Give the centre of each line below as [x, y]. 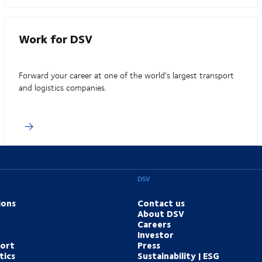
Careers [154, 224]
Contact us [161, 203]
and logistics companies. [63, 88]
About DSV [161, 214]
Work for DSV [56, 39]
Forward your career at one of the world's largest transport [127, 75]
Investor [155, 235]
